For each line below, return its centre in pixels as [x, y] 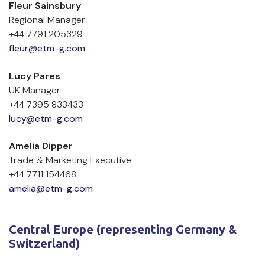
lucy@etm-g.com [46, 118]
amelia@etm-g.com [51, 189]
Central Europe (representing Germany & [123, 229]
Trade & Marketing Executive [75, 160]
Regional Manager [47, 20]
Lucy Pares [35, 76]
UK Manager [35, 90]
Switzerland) [44, 243]
